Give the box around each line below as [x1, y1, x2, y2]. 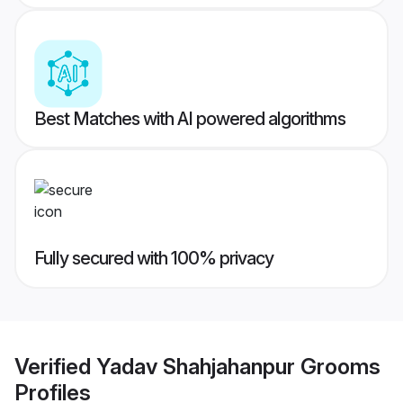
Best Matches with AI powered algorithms [34, 108, 345, 130]
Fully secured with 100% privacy [34, 247, 273, 270]
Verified [14, 353, 96, 380]
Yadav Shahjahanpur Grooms [96, 353, 381, 380]
